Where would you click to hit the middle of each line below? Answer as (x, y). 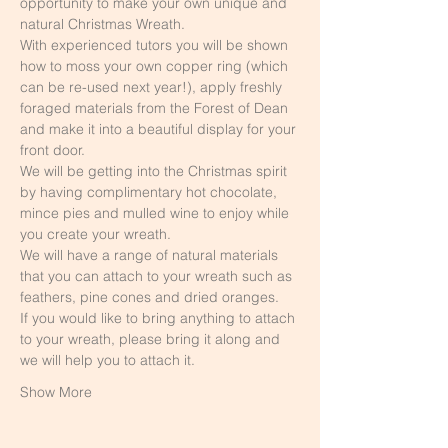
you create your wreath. (95, 234)
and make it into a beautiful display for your (160, 129)
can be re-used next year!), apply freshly (153, 87)
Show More (56, 392)
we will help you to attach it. (107, 360)
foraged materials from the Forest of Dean (156, 108)
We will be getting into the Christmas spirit (155, 171)
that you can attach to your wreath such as (158, 276)
